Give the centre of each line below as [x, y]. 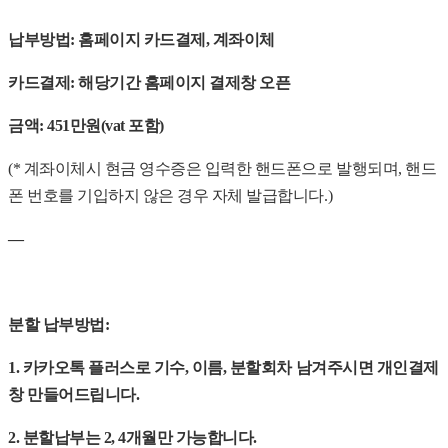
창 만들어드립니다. [74, 395]
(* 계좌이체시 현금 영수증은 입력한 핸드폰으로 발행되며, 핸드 [222, 169]
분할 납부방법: [59, 325]
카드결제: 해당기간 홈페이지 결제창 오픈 [149, 83]
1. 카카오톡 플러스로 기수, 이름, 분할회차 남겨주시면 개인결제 [223, 368]
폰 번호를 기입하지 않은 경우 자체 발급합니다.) [170, 196]
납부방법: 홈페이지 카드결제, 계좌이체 [141, 40]
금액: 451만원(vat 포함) [86, 126]
